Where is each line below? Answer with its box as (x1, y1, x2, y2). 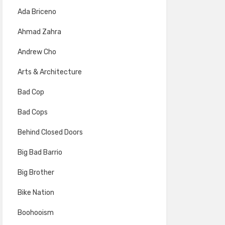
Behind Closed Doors (17, 128, 83, 137)
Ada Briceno (17, 8, 56, 16)
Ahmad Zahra (17, 28, 61, 36)
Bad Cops (17, 108, 48, 117)
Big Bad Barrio (17, 148, 62, 157)
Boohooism (17, 208, 54, 217)
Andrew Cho (17, 48, 56, 56)
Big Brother (17, 168, 54, 177)
